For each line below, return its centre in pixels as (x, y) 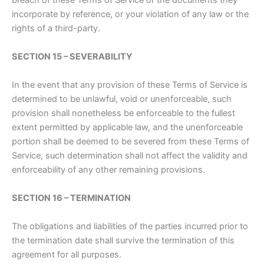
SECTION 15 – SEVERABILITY (72, 57)
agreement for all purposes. (67, 255)
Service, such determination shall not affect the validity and (130, 156)
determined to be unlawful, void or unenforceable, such (122, 99)
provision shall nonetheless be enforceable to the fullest (123, 113)
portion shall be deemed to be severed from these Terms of (131, 142)
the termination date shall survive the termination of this (123, 241)
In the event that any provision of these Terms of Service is (130, 85)
